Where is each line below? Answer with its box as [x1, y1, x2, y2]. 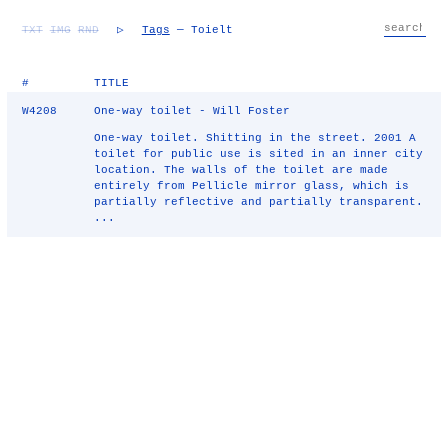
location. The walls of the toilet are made [94, 164, 389, 176]
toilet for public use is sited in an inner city [94, 148, 424, 160]
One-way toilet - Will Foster [94, 105, 291, 117]
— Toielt [169, 24, 233, 36]
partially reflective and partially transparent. [94, 196, 424, 208]
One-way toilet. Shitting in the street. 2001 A [94, 132, 417, 144]
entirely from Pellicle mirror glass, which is [94, 180, 410, 192]
